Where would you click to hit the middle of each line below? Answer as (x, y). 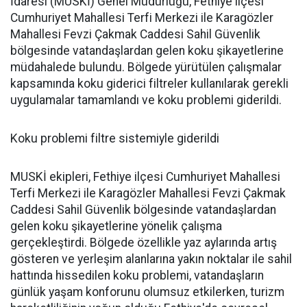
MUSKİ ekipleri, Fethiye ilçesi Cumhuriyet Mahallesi (145, 177)
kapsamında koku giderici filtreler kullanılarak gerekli (149, 84)
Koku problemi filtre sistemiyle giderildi (115, 138)
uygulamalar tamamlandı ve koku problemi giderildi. (146, 100)
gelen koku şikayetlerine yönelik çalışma (116, 226)
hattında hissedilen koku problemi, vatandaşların (137, 275)
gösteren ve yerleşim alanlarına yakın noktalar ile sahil (151, 259)
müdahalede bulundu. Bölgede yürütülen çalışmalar (146, 67)
